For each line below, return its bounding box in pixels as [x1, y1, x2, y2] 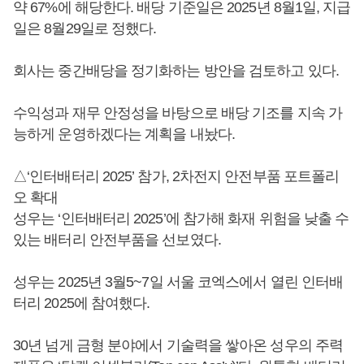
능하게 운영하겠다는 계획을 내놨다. [13, 125, 235, 142]
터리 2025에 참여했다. [13, 294, 150, 311]
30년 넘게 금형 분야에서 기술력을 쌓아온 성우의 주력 [13, 336, 344, 353]
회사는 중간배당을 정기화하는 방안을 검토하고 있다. [13, 62, 339, 79]
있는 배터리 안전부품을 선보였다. [13, 231, 221, 248]
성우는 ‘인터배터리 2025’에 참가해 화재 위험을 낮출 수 [13, 210, 349, 227]
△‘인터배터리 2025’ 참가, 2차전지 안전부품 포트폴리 [13, 167, 340, 184]
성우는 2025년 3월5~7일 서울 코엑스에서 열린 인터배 [13, 273, 344, 290]
